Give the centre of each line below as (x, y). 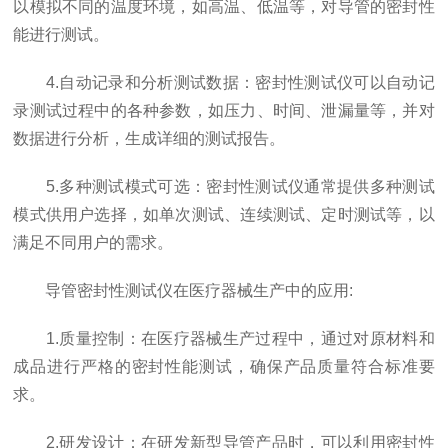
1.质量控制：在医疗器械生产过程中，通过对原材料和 (224, 338)
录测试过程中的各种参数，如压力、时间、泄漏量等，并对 (224, 110)
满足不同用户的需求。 (93, 242)
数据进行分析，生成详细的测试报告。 (149, 138)
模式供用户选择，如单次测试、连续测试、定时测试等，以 (224, 214)
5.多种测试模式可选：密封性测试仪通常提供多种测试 (224, 186)
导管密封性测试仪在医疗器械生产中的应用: (183, 290)
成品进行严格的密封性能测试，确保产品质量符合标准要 (224, 366)
